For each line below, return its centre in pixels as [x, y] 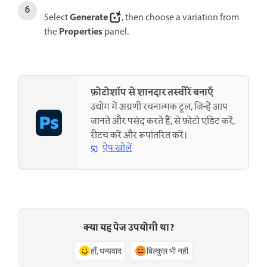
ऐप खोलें [117, 149]
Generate [89, 18]
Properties [81, 32]
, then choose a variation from [180, 18]
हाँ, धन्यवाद [106, 251]
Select [57, 18]
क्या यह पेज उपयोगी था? [129, 228]
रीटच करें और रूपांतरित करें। [139, 136]
